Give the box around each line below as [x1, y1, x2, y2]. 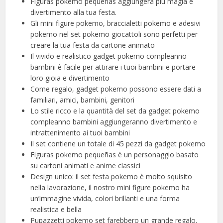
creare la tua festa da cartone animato [30, 40, 155, 50]
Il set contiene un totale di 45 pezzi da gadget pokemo [30, 139, 206, 149]
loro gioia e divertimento [30, 73, 110, 83]
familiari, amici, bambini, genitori [30, 95, 135, 105]
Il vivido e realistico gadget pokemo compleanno [30, 51, 187, 61]
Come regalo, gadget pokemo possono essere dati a [30, 84, 202, 94]
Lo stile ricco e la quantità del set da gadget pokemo [30, 106, 200, 116]
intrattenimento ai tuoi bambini [30, 128, 130, 138]
